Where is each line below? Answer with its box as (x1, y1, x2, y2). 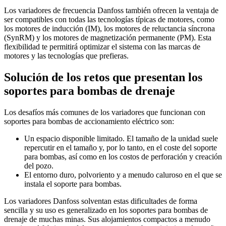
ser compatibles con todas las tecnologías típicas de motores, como (4, 15, 214, 24)
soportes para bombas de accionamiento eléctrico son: (4, 117, 174, 126)
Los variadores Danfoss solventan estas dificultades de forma (4, 197, 197, 206)
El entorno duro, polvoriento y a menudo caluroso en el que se (24, 171, 222, 180)
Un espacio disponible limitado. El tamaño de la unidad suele (24, 134, 218, 143)
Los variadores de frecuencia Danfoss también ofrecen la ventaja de (4, 6, 218, 15)
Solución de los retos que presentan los (4, 71, 202, 84)
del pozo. (24, 161, 53, 171)
